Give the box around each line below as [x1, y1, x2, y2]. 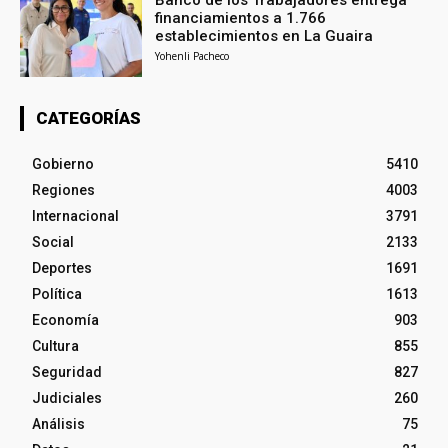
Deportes [32, 259, 92, 276]
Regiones [32, 181, 95, 198]
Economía [32, 311, 99, 328]
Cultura [32, 337, 79, 354]
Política [32, 285, 82, 302]
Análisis [32, 415, 85, 432]
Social [32, 233, 74, 250]
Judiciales [32, 389, 102, 406]
